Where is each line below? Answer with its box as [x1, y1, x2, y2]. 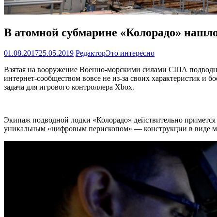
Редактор [76, 48, 106, 57]
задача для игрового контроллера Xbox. [4, 82, 134, 91]
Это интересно [106, 48, 155, 57]
